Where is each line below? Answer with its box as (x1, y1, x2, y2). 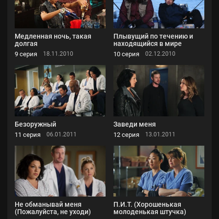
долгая (15, 39, 38, 47)
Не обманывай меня (15, 200, 82, 209)
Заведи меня (113, 120, 156, 128)
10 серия (113, 50, 139, 58)
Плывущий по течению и (113, 32, 193, 40)
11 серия (15, 131, 41, 138)
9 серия (15, 50, 37, 58)
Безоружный (15, 120, 56, 128)
